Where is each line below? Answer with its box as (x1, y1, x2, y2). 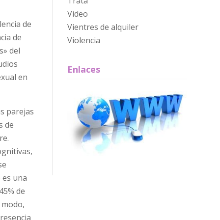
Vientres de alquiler (67, 22, 138, 33)
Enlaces (67, 63, 100, 76)
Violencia (67, 35, 100, 46)
